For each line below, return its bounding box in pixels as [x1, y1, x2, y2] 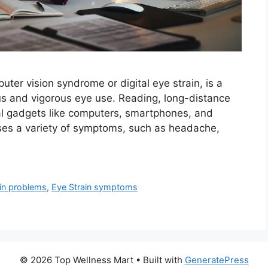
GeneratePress [184, 254, 249, 266]
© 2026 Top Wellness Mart [19, 254, 133, 266]
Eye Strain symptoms [51, 181, 138, 192]
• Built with [133, 254, 185, 266]
